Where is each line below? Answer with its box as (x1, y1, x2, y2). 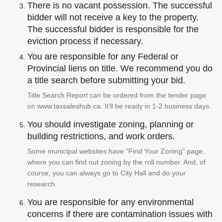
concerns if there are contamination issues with (27, 209, 213, 220)
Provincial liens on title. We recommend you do (27, 63, 213, 74)
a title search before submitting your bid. (27, 75, 185, 86)
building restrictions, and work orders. (27, 131, 175, 142)
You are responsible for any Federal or (27, 52, 178, 62)
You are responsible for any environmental (27, 197, 194, 208)
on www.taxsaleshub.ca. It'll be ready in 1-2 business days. (27, 102, 211, 111)
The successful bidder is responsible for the (27, 24, 199, 35)
